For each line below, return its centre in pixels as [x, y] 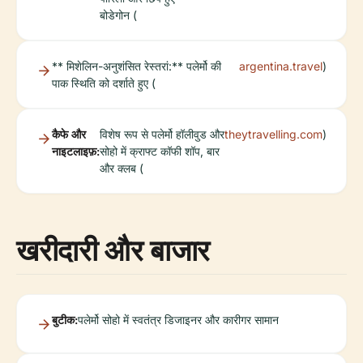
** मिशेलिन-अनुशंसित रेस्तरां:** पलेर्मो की [137, 66]
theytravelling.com [273, 135]
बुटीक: [65, 320]
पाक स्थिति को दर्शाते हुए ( [104, 83]
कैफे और [69, 135]
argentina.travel [281, 66]
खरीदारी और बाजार [113, 250]
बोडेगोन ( [118, 15]
